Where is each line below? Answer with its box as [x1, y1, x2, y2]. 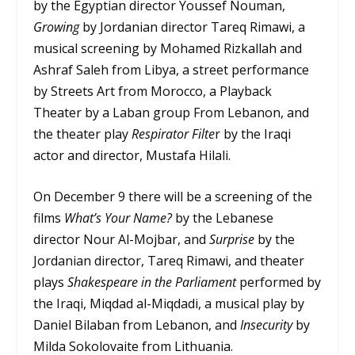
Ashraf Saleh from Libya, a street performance [33, 60, 310, 78]
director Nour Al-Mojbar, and [33, 231, 210, 249]
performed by [236, 273, 322, 292]
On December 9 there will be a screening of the [33, 188, 313, 206]
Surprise [209, 231, 255, 249]
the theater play [33, 124, 132, 143]
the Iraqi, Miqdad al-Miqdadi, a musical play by [33, 295, 305, 313]
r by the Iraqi [215, 124, 292, 143]
